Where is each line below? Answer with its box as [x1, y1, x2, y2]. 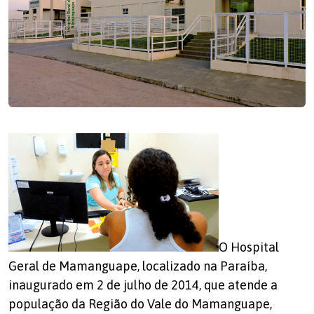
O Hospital [219, 240, 279, 255]
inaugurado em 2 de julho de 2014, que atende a [8, 278, 278, 293]
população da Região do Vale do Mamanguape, [8, 296, 272, 312]
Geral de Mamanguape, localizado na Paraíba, [8, 259, 267, 274]
